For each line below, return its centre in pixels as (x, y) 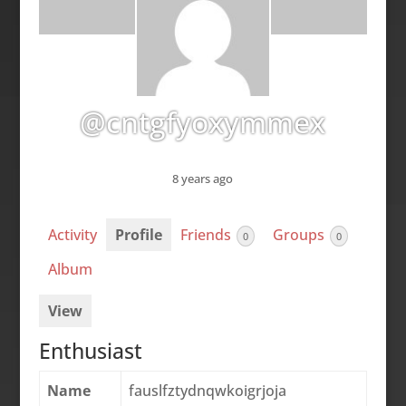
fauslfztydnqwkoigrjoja (207, 390)
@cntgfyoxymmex (203, 122)
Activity (72, 235)
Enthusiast (90, 350)
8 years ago (203, 179)
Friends (207, 235)
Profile (138, 235)
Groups (300, 235)
